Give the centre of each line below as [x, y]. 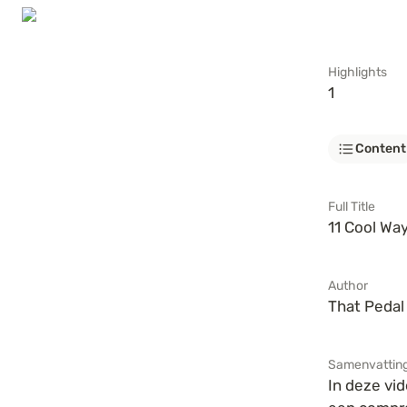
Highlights [358, 72]
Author [348, 286]
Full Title [352, 207]
